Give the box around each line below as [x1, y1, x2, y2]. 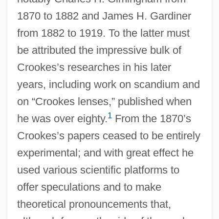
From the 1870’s [111, 112, 191, 125]
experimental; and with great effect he [17, 146, 194, 159]
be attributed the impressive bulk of [17, 44, 181, 56]
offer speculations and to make [17, 180, 161, 193]
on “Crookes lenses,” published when [17, 95, 192, 108]
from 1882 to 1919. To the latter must [17, 26, 190, 39]
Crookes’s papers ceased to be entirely [17, 129, 200, 142]
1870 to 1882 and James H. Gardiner [17, 9, 191, 22]
